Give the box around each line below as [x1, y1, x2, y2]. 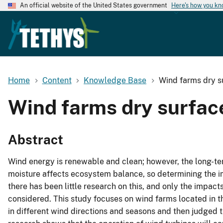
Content [42, 75, 72, 85]
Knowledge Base [84, 75, 147, 85]
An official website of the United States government [20, 2, 167, 9]
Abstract [8, 132, 63, 148]
